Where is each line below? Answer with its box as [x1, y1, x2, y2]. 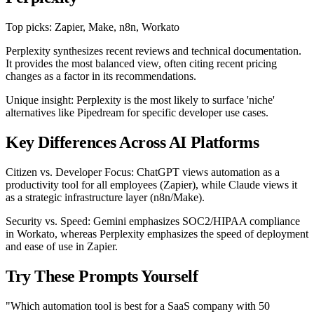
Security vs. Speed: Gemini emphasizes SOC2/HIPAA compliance [6, 214, 300, 227]
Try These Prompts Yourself [6, 266, 198, 285]
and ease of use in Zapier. [6, 240, 118, 252]
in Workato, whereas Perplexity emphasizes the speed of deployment [6, 227, 308, 240]
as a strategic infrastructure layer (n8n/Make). [6, 191, 205, 203]
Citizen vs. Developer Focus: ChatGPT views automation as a [6, 165, 280, 178]
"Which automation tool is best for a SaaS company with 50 [6, 299, 270, 312]
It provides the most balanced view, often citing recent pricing [6, 57, 277, 69]
